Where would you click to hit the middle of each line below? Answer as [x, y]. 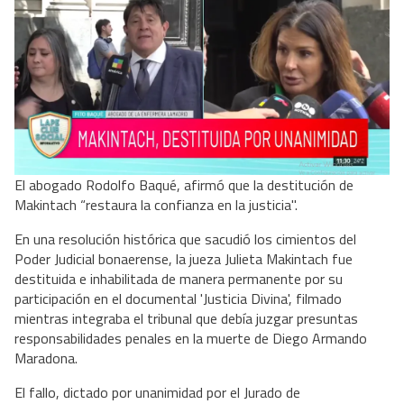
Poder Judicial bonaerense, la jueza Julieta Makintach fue [184, 258]
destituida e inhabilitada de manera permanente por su [179, 278]
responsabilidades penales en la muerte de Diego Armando [191, 338]
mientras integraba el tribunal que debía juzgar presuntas [186, 318]
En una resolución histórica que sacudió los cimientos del [185, 239]
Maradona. [46, 358]
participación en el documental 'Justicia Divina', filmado [178, 298]
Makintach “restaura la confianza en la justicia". [156, 204]
